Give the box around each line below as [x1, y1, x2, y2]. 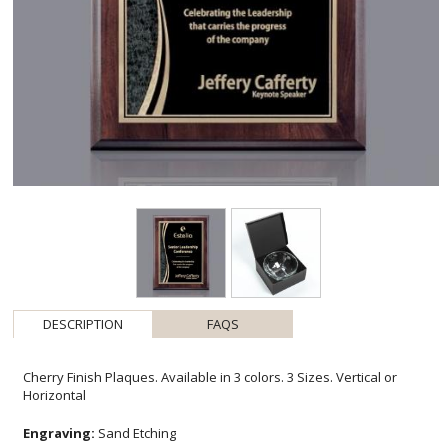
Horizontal [23, 386, 87, 405]
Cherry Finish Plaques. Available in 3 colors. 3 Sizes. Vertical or [23, 368, 398, 387]
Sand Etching [95, 424, 177, 443]
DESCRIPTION [43, 315, 124, 334]
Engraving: [23, 424, 96, 443]
